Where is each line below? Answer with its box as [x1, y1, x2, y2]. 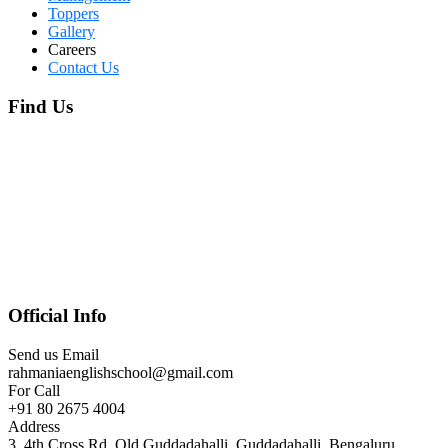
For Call [8, 381, 60, 399]
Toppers [48, 4, 99, 22]
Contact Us [48, 58, 119, 76]
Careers [48, 40, 96, 58]
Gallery [48, 22, 95, 40]
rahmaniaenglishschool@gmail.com [8, 363, 233, 381]
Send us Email [8, 345, 99, 363]
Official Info [8, 305, 107, 327]
